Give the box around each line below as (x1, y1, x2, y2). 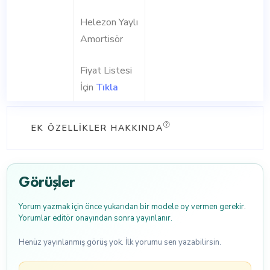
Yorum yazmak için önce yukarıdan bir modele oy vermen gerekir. (19, 201, 246, 213)
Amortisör (80, 33, 123, 46)
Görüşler (19, 171, 75, 191)
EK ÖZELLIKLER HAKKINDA (31, 122, 164, 134)
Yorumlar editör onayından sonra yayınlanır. (19, 213, 172, 224)
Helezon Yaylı (80, 16, 138, 30)
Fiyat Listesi (80, 64, 132, 78)
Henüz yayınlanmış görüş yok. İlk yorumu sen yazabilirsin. (19, 237, 221, 248)
